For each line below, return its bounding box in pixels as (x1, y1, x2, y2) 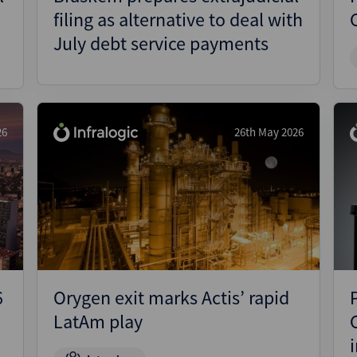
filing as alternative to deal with (53, 7, 303, 32)
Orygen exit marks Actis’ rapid (53, 285, 289, 310)
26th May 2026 (234, 124, 304, 139)
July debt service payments (53, 31, 269, 56)
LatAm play (53, 309, 143, 334)
